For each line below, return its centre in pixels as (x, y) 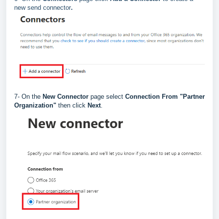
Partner (194, 96)
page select (108, 96)
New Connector (66, 96)
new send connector (43, 8)
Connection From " (154, 96)
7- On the (28, 96)
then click (73, 105)
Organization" (36, 105)
